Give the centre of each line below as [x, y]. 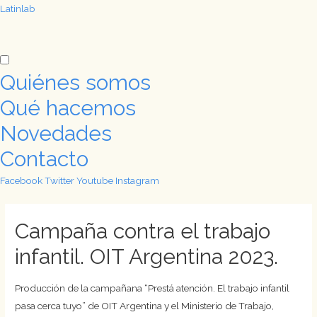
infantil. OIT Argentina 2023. [147, 256]
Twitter [59, 180]
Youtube [95, 180]
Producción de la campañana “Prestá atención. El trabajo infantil [152, 288]
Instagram [137, 180]
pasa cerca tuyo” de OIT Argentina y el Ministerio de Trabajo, [145, 305]
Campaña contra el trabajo [143, 231]
